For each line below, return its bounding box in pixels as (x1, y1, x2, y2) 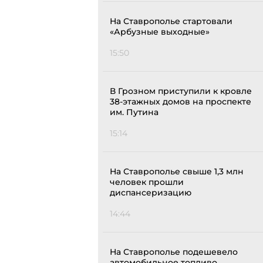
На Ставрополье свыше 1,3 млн (110, 166, 244, 177)
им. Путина (110, 107, 159, 118)
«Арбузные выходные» (110, 26, 210, 38)
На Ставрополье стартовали (110, 16, 232, 27)
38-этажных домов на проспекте (110, 96, 251, 107)
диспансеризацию (110, 187, 191, 198)
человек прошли (110, 177, 184, 188)
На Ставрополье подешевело (110, 247, 238, 258)
